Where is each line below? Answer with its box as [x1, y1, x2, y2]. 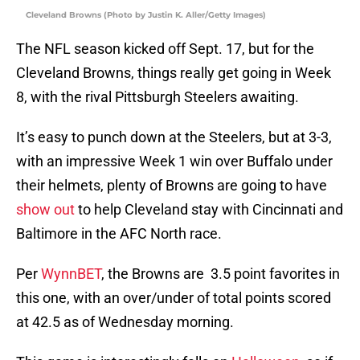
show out [16, 201, 75, 219]
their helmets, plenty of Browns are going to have [16, 177, 327, 194]
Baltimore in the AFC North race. [16, 225, 222, 243]
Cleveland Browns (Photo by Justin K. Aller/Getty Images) [26, 10, 266, 21]
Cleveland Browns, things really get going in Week [16, 64, 331, 82]
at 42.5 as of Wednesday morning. [16, 313, 234, 331]
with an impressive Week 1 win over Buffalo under [16, 153, 333, 170]
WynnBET [41, 265, 101, 283]
